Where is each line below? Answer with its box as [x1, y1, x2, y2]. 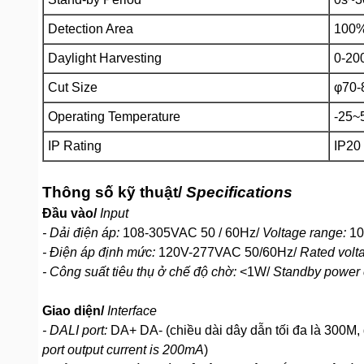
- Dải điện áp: [42, 226, 123, 240]
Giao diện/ [42, 304, 107, 318]
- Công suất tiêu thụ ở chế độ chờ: [42, 265, 240, 279]
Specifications [186, 184, 292, 201]
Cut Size [48, 80, 97, 94]
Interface [107, 304, 157, 318]
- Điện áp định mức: [42, 245, 158, 259]
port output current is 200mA [42, 343, 204, 357]
